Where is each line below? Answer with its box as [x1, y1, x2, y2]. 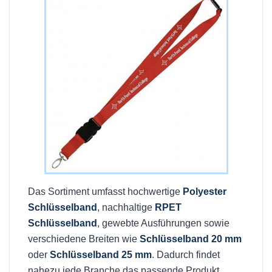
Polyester [183, 186, 226, 197]
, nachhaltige [97, 202, 155, 212]
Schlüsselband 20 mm [140, 234, 242, 244]
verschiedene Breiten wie [28, 234, 140, 244]
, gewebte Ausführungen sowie [97, 218, 229, 228]
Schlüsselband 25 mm [50, 250, 152, 260]
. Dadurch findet [152, 250, 220, 260]
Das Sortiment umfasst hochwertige [28, 186, 183, 197]
